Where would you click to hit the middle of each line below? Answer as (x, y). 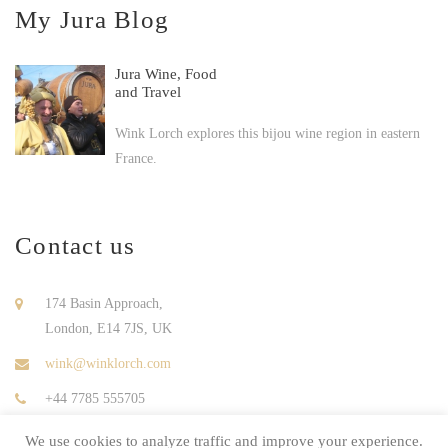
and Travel (148, 92)
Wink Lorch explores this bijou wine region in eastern (267, 134)
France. (136, 159)
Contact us (75, 246)
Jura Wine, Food (166, 74)
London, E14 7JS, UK (108, 329)
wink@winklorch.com (108, 364)
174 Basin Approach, (104, 304)
